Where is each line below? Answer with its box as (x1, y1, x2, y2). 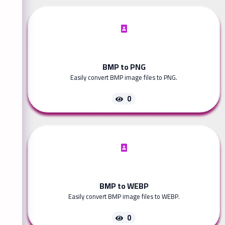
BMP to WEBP (99, 178, 149, 194)
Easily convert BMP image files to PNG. (70, 71, 177, 84)
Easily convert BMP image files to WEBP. (68, 190, 180, 203)
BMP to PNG (102, 59, 146, 75)
